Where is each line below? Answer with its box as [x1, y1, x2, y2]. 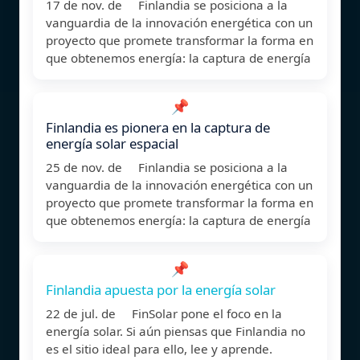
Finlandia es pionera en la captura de [46, 117, 270, 137]
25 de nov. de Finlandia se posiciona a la [46, 158, 288, 175]
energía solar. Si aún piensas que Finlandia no [46, 322, 305, 339]
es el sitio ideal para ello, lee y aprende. [46, 340, 272, 357]
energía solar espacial [46, 133, 178, 153]
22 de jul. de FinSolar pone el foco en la [46, 305, 282, 321]
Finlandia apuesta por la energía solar [46, 280, 276, 299]
